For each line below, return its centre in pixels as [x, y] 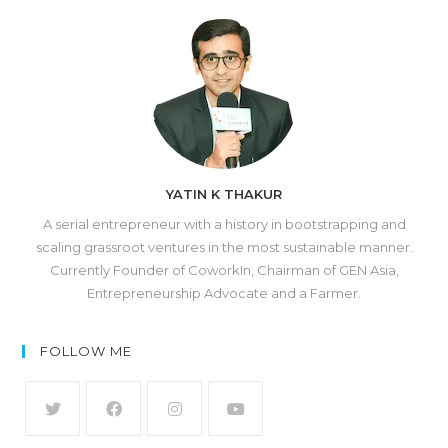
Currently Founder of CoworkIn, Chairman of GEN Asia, [224, 269]
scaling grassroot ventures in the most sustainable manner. [224, 246]
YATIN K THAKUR [224, 193]
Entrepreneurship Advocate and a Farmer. [224, 292]
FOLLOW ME [86, 350]
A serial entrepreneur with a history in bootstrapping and [224, 223]
